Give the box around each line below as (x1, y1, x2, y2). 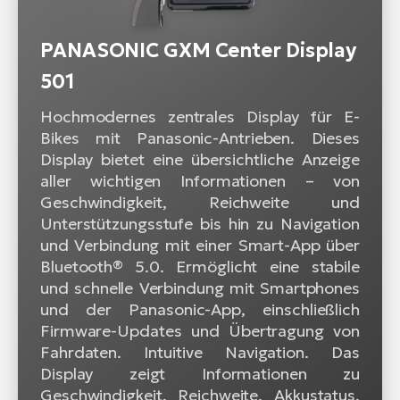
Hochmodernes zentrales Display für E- (40, 105, 360, 127)
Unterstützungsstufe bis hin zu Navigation (40, 212, 360, 234)
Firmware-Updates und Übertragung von (40, 320, 360, 341)
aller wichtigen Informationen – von (40, 170, 360, 191)
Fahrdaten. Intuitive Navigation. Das (40, 341, 360, 362)
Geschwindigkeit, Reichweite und (40, 191, 360, 212)
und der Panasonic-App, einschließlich (40, 298, 360, 320)
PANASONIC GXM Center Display (40, 37, 357, 62)
